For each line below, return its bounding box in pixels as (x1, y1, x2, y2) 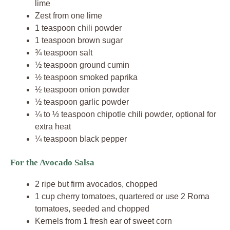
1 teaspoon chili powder (35, 24, 122, 33)
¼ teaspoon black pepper (35, 135, 127, 144)
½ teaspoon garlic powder (35, 98, 129, 107)
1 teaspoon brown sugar (35, 36, 123, 45)
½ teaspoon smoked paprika (35, 73, 138, 82)
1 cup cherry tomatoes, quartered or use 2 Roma (35, 192, 209, 201)
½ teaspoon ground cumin (35, 61, 129, 70)
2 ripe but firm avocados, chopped (35, 180, 158, 189)
